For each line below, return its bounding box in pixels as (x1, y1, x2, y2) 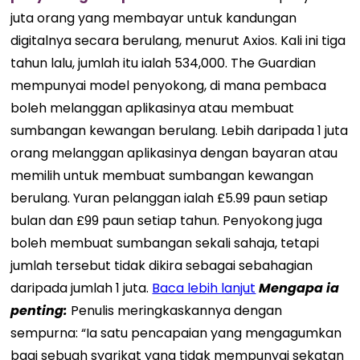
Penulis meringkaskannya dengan (67, 301, 283, 320)
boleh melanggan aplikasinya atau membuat (10, 98, 295, 117)
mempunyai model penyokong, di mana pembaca (10, 76, 327, 95)
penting (10, 301, 64, 320)
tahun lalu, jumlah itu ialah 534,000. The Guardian (10, 53, 317, 72)
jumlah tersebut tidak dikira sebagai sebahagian (10, 256, 313, 275)
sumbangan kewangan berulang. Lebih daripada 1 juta (10, 121, 349, 140)
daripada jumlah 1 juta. (10, 278, 153, 297)
